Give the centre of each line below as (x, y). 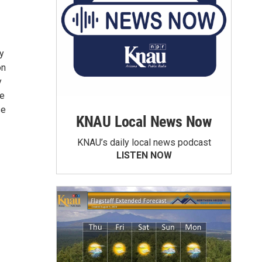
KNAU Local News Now (144, 122)
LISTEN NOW (144, 155)
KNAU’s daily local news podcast (144, 142)
